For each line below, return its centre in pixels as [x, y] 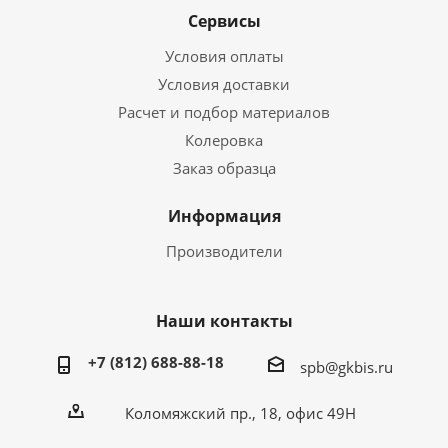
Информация [224, 216]
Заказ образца [224, 168]
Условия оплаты [224, 56]
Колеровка [224, 140]
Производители [224, 251]
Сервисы [224, 21]
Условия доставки [224, 84]
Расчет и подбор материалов [224, 112]
